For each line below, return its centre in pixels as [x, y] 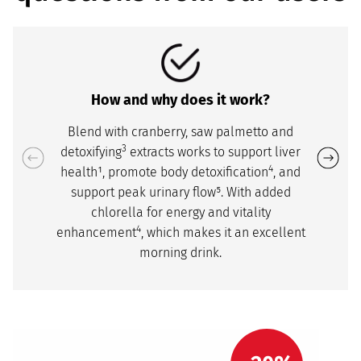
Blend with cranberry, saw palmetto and [180, 131]
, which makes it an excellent [223, 232]
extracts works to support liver [214, 151]
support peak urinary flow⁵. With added [180, 192]
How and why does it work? [180, 100]
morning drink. [180, 252]
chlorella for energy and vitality [180, 212]
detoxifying [91, 151]
